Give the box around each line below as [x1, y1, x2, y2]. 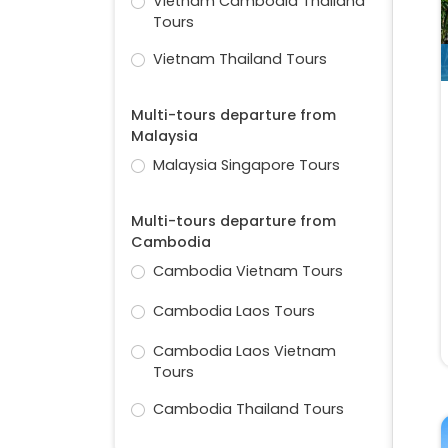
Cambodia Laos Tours [152, 301, 315, 322]
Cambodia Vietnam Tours [152, 261, 343, 282]
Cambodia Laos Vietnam [152, 341, 336, 362]
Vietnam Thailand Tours [152, 49, 327, 70]
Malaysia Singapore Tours [152, 155, 340, 176]
